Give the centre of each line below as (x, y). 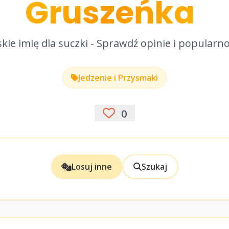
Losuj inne (91, 167)
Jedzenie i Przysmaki (118, 78)
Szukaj (154, 167)
